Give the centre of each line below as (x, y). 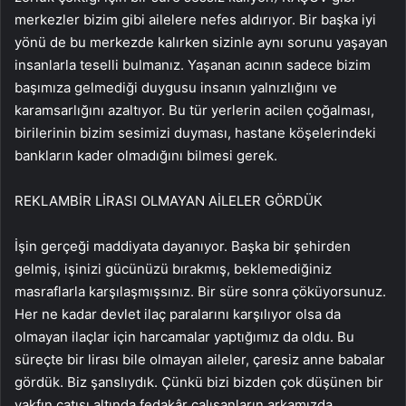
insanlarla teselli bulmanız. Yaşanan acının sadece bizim (193, 65)
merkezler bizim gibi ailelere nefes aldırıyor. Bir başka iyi (195, 20)
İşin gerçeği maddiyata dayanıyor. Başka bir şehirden (183, 246)
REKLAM (42, 201)
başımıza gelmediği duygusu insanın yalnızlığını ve (176, 88)
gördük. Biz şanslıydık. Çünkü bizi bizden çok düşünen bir (199, 382)
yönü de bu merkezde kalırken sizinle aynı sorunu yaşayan (201, 43)
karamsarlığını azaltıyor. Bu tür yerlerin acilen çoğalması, (194, 111)
